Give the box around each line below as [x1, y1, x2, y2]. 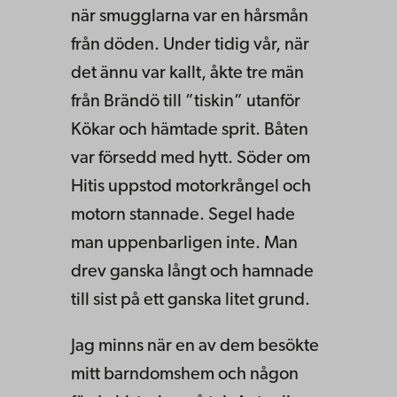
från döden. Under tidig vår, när [71, 35, 309, 54]
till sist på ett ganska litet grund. [71, 291, 314, 309]
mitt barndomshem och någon [71, 365, 299, 384]
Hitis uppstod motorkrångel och [71, 177, 311, 196]
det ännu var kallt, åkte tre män [71, 64, 304, 82]
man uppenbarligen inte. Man [71, 234, 298, 253]
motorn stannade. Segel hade [71, 206, 295, 224]
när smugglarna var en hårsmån [71, 7, 308, 26]
